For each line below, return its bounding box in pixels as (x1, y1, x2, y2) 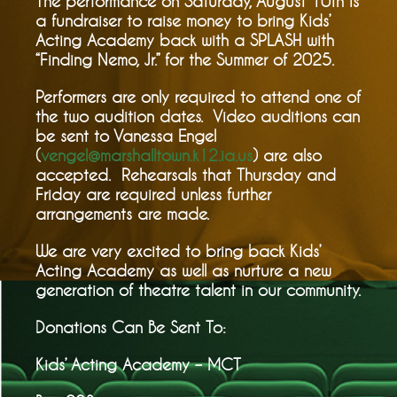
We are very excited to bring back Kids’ (35, 240, 320, 261)
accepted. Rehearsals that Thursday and (35, 164, 336, 184)
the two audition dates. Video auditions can (35, 105, 360, 126)
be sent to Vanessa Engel (35, 125, 216, 145)
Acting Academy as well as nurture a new (35, 260, 331, 280)
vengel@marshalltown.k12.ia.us (41, 144, 253, 165)
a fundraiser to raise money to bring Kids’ (35, 10, 330, 30)
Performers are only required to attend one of (35, 86, 361, 106)
